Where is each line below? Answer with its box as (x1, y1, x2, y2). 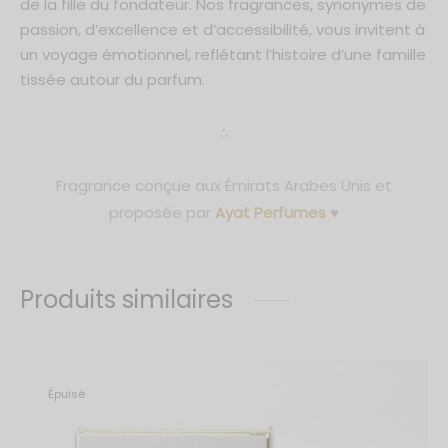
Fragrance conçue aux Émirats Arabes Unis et (56, 175, 392, 197)
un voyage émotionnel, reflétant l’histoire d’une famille (20, 44, 426, 66)
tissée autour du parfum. (20, 69, 205, 91)
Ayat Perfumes (215, 201, 326, 223)
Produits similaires (20, 283, 233, 317)
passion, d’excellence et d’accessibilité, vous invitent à (20, 19, 425, 41)
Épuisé (48, 385, 86, 402)
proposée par (109, 201, 215, 223)
